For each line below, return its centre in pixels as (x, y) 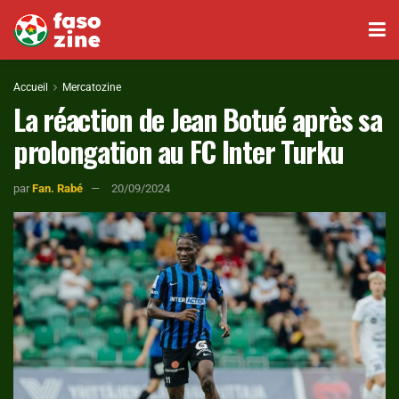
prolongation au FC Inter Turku (179, 151)
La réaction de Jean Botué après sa (198, 119)
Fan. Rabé (57, 188)
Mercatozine (92, 87)
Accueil (31, 87)
